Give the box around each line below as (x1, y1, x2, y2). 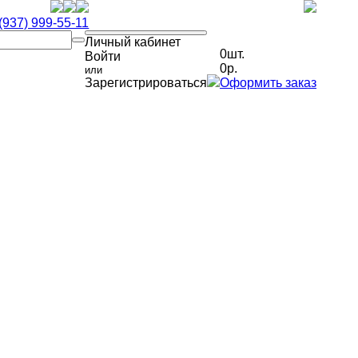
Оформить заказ (220, 76, 316, 89)
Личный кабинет (85, 35, 181, 49)
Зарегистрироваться (85, 76, 207, 89)
